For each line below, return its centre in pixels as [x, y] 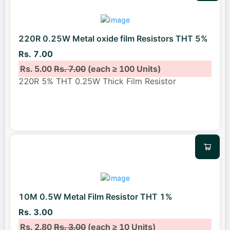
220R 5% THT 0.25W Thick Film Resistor [97, 81]
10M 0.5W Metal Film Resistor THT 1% [95, 197]
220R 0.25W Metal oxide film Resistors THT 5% [113, 39]
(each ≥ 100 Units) [123, 69]
